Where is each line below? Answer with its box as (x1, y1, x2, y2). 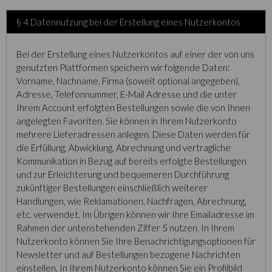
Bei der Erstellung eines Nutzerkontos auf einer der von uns (16, 49, 254, 59)
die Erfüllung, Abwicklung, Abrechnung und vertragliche (16, 142, 231, 153)
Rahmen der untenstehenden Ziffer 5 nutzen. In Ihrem (16, 222, 234, 233)
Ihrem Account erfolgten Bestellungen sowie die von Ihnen (16, 102, 250, 113)
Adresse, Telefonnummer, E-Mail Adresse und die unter (16, 89, 237, 100)
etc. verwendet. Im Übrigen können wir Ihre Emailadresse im (16, 209, 254, 220)
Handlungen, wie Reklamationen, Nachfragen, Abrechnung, (16, 195, 246, 206)
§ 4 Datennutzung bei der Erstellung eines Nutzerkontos (16, 16, 240, 27)
